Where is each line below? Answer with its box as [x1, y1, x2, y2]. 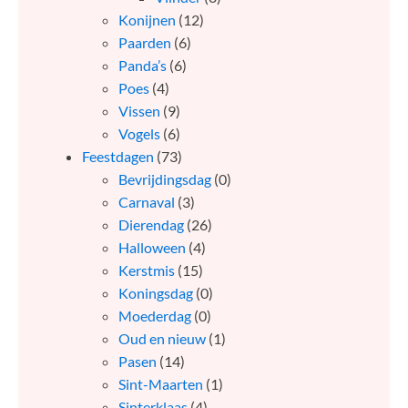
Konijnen [118, 11, 176, 29]
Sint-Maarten [118, 375, 203, 393]
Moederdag [118, 307, 191, 325]
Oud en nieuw [118, 330, 206, 348]
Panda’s [118, 56, 167, 75]
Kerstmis [118, 261, 175, 280]
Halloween [118, 239, 186, 257]
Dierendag [118, 216, 184, 234]
